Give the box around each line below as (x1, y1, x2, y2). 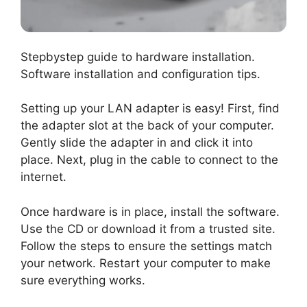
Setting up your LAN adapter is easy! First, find (21, 101, 280, 116)
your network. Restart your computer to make (21, 256, 271, 270)
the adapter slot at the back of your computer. (21, 119, 274, 133)
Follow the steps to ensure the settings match (21, 238, 272, 253)
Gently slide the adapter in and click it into (21, 136, 253, 150)
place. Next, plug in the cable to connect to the (21, 153, 278, 167)
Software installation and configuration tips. (21, 66, 260, 81)
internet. (21, 170, 66, 184)
